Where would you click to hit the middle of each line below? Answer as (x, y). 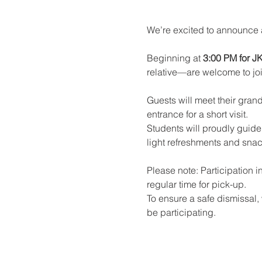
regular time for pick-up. (196, 184)
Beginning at (175, 58)
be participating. (181, 212)
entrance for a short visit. (197, 114)
